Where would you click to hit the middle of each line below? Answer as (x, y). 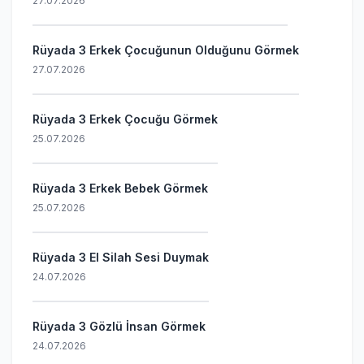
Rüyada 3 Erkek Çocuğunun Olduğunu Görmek (166, 50)
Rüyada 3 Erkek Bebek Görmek (120, 188)
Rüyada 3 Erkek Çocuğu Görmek (125, 119)
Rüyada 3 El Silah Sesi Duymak (121, 257)
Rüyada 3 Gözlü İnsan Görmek (119, 326)
